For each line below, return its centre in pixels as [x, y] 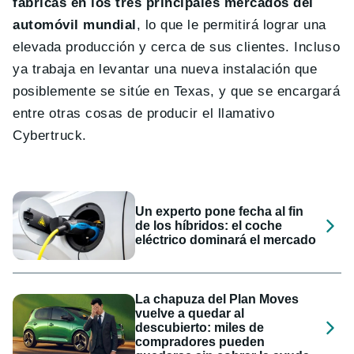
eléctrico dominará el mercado [226, 239]
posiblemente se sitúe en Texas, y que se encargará [177, 92]
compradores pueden [200, 342]
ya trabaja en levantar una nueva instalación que [165, 70]
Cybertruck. [50, 136]
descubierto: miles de [200, 328]
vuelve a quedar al [190, 314]
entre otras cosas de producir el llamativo [144, 114]
